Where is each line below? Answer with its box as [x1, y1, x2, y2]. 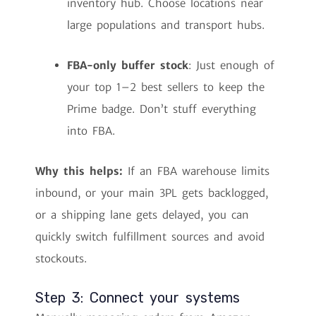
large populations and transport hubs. [67, 18, 265, 32]
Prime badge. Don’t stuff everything [67, 102, 256, 116]
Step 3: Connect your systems [35, 288, 240, 306]
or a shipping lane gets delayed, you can [35, 208, 249, 222]
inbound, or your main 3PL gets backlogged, [35, 186, 268, 200]
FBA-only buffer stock [67, 59, 188, 73]
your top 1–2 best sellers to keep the [67, 80, 265, 95]
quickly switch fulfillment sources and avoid [35, 230, 265, 244]
